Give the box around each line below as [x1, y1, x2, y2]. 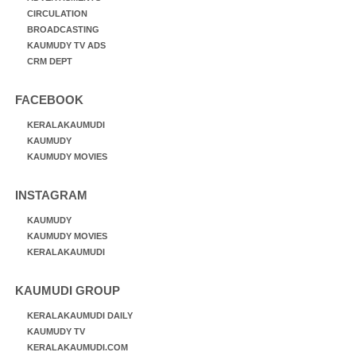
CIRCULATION [27, 8, 87, 18]
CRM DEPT [27, 56, 72, 66]
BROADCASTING [27, 24, 99, 34]
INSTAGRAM [15, 188, 87, 202]
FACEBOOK [15, 92, 83, 106]
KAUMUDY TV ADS [27, 40, 106, 50]
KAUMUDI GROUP [15, 283, 120, 297]
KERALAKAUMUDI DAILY [27, 310, 133, 320]
